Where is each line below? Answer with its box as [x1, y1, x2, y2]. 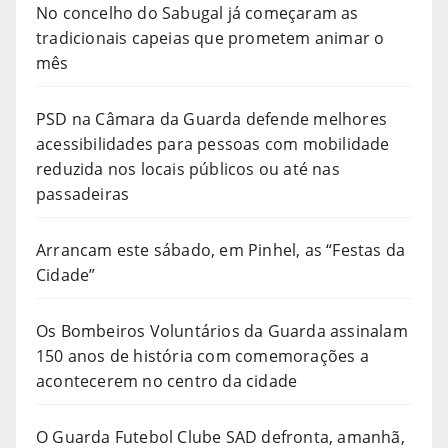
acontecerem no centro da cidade [36, 370, 298, 392]
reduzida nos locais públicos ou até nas [36, 158, 340, 180]
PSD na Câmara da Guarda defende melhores [36, 108, 388, 130]
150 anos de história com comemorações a [36, 345, 369, 367]
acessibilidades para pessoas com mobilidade [36, 133, 390, 155]
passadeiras [36, 183, 130, 205]
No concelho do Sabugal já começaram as [36, 2, 359, 24]
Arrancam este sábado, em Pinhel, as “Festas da [36, 239, 406, 261]
